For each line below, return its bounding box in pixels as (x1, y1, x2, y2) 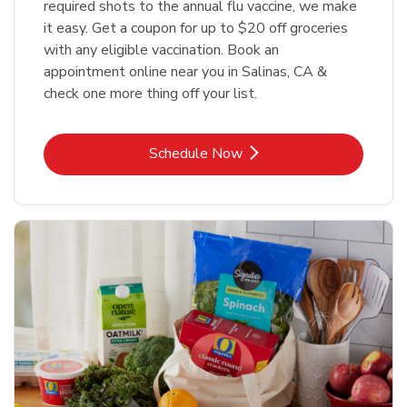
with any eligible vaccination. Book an (44, 40, 279, 61)
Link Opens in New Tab (202, 143, 351, 164)
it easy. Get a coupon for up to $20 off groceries (44, 18, 348, 39)
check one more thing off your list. (44, 84, 257, 104)
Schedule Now (148, 144, 243, 164)
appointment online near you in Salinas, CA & (44, 62, 327, 83)
